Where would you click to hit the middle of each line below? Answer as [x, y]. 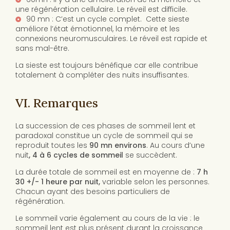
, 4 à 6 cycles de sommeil [76, 155]
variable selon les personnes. [156, 182]
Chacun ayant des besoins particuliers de [93, 192]
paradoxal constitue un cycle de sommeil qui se [104, 136]
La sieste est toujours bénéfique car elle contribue [107, 65]
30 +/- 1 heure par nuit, [59, 182]
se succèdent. [150, 155]
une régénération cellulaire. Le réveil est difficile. [101, 9]
